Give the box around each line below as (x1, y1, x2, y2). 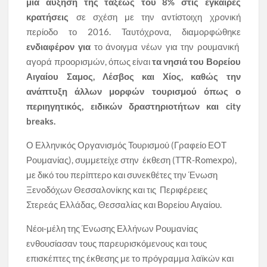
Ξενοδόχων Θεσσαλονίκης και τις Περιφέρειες (26, 184, 208, 195)
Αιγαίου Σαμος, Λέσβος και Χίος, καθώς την (26, 70, 241, 82)
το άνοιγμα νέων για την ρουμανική (91, 41, 239, 52)
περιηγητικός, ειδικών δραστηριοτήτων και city (26, 100, 241, 111)
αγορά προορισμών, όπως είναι (26, 55, 150, 67)
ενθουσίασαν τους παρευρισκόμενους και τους (26, 237, 207, 249)
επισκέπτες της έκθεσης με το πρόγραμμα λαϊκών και (26, 252, 234, 263)
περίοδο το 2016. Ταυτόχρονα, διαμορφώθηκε (26, 26, 241, 37)
